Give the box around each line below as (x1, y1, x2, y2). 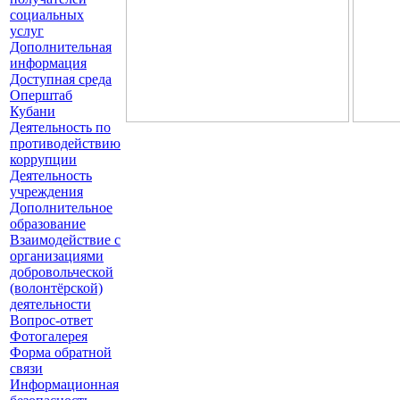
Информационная (10, 377, 119, 392)
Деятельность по (10, 120, 111, 135)
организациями (10, 248, 104, 263)
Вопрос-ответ (10, 312, 93, 328)
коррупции (10, 152, 77, 167)
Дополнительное (10, 200, 112, 215)
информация (10, 55, 87, 71)
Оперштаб (10, 87, 72, 103)
